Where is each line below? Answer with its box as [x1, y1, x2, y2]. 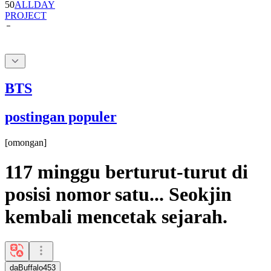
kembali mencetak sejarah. [5, 206, 227, 228]
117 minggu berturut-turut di [5, 161, 248, 183]
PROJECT [5, 10, 47, 21]
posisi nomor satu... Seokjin [5, 183, 232, 206]
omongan [8, 137, 44, 148]
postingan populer [5, 108, 117, 125]
